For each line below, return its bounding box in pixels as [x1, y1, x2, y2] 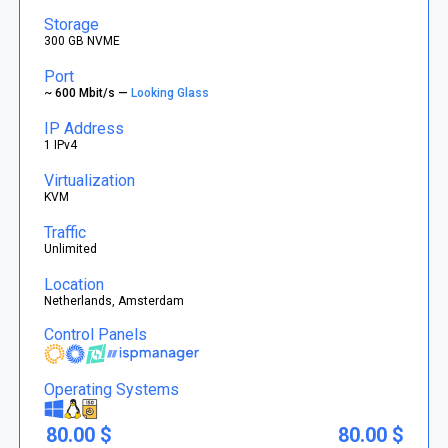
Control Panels [44, 325, 148, 344]
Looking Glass [131, 85, 213, 100]
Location [44, 274, 105, 294]
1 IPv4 [44, 137, 78, 152]
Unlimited [44, 241, 98, 256]
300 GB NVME [44, 33, 121, 48]
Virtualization [44, 170, 136, 190]
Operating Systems [44, 380, 180, 399]
